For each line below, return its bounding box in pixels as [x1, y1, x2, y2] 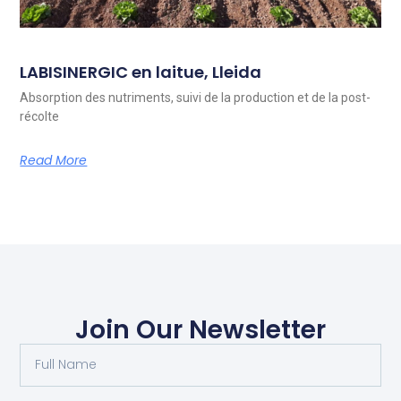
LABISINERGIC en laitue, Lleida [20, 60, 262, 83]
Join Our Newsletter [75, 311, 326, 347]
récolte [20, 108, 60, 124]
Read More [20, 150, 88, 169]
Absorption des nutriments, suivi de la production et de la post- [20, 90, 371, 105]
